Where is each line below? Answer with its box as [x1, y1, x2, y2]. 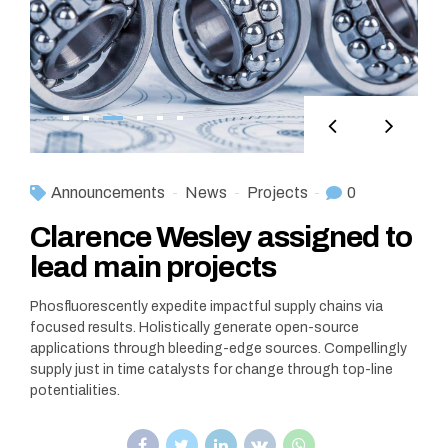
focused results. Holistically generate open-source [30, 320, 359, 336]
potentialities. [30, 383, 120, 399]
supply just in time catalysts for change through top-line [30, 362, 393, 378]
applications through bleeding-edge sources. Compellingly [30, 341, 407, 357]
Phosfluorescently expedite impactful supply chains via [30, 299, 383, 315]
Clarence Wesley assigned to [30, 221, 412, 254]
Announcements [51, 184, 165, 202]
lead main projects [30, 251, 276, 284]
